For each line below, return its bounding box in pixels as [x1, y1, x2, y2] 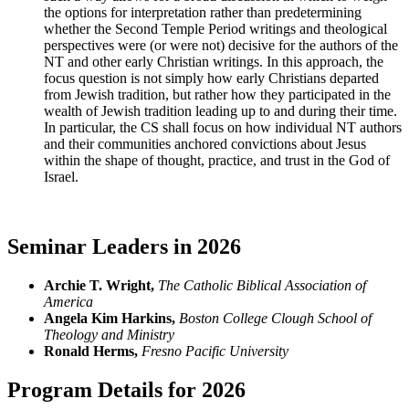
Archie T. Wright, [44, 277, 154, 293]
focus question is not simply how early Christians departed [44, 70, 379, 87]
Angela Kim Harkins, [44, 309, 179, 326]
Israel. [44, 169, 79, 185]
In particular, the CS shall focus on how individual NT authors [44, 120, 402, 136]
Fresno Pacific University [142, 342, 292, 359]
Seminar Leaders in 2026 [7, 235, 241, 259]
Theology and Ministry [44, 326, 178, 342]
